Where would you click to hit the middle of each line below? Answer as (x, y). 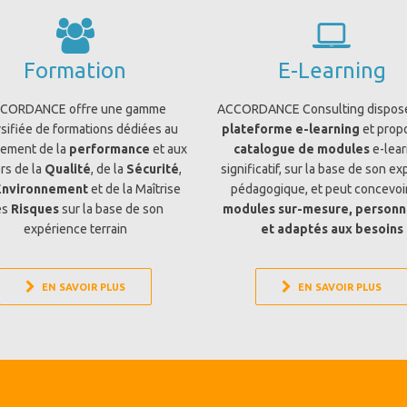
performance (110, 149)
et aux (169, 149)
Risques (35, 209)
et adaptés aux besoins (332, 229)
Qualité (67, 169)
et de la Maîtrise (134, 189)
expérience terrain (75, 229)
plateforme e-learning (291, 129)
